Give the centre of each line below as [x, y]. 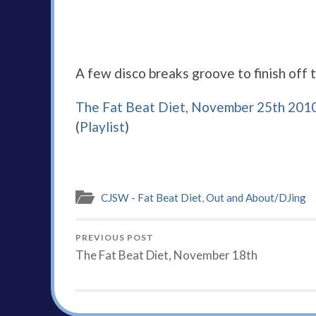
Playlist [102, 127]
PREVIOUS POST [115, 238]
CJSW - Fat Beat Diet [151, 198]
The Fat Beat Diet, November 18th [166, 255]
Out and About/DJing [256, 198]
